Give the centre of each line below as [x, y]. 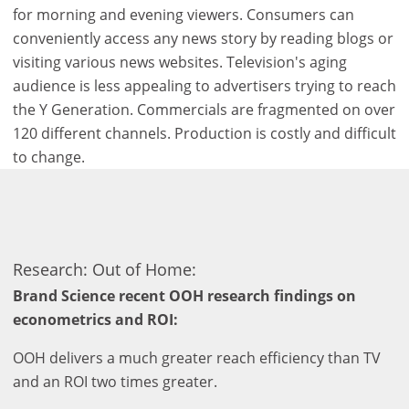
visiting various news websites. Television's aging [180, 62]
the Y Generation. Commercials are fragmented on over [204, 109]
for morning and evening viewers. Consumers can [184, 14]
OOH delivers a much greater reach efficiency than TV [197, 357]
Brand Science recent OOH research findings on [184, 295]
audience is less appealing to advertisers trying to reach [204, 85]
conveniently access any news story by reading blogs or [203, 38]
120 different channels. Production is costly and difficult [204, 133]
